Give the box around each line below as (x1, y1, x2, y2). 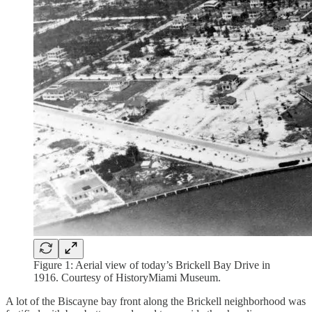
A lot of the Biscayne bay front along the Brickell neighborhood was (6, 295, 306, 308)
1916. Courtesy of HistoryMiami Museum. (33, 272, 221, 284)
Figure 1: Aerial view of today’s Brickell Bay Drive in (33, 259, 270, 272)
